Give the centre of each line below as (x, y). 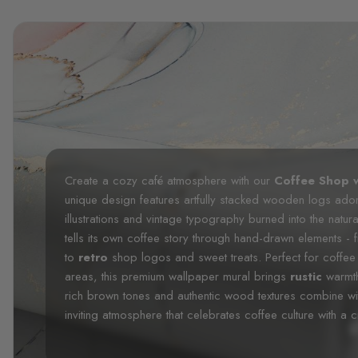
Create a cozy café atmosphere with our (169, 180)
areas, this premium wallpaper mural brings (177, 276)
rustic (308, 276)
